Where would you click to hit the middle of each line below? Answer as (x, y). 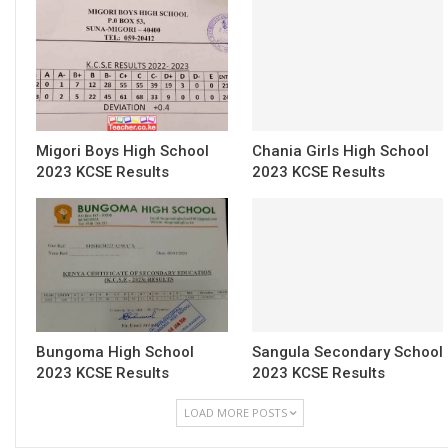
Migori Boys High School (122, 150)
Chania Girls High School (340, 150)
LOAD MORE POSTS (235, 412)
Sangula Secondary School (347, 351)
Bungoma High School (115, 351)
